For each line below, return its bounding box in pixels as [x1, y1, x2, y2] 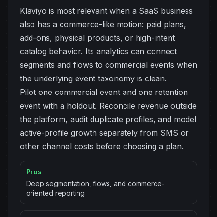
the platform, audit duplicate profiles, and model [20, 114, 196, 124]
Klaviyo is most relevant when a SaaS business [20, 6, 193, 15]
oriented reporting [26, 189, 85, 197]
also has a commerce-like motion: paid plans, [20, 19, 186, 29]
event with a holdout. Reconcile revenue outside [20, 101, 197, 110]
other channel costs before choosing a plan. [20, 141, 184, 151]
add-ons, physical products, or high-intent [20, 33, 175, 43]
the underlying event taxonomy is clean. [20, 74, 167, 83]
